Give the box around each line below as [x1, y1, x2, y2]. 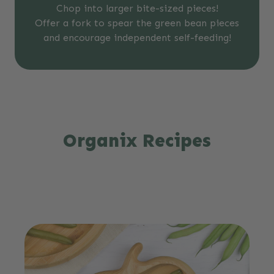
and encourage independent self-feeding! [43, 31, 231, 43]
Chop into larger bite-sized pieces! [56, 2, 218, 14]
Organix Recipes [63, 129, 211, 152]
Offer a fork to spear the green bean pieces [35, 17, 239, 29]
